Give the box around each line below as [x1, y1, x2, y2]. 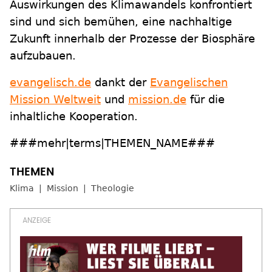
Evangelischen [150, 76, 228, 89]
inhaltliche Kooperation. [10, 110, 138, 123]
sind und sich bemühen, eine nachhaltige [10, 15, 232, 29]
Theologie [91, 183, 134, 194]
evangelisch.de [10, 76, 91, 89]
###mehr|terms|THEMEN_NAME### [10, 137, 215, 150]
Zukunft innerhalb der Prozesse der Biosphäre [10, 32, 255, 46]
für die [186, 93, 225, 106]
